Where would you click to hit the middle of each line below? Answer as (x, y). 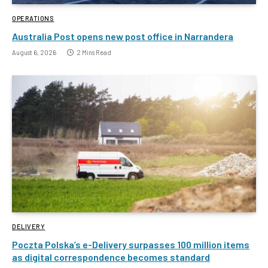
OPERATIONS (33, 18)
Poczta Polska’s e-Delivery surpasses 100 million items (131, 245)
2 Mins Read (94, 52)
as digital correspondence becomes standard (111, 257)
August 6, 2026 (34, 52)
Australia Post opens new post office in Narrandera (123, 36)
